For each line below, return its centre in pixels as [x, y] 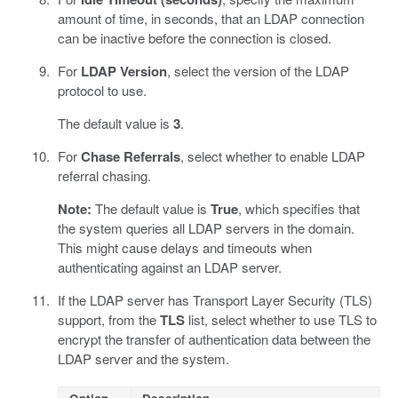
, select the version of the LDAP [258, 70]
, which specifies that [298, 208]
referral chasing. [104, 175]
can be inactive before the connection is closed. [194, 37]
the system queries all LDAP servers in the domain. [206, 227]
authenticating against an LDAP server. [169, 267]
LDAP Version [123, 71]
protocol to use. [102, 90]
